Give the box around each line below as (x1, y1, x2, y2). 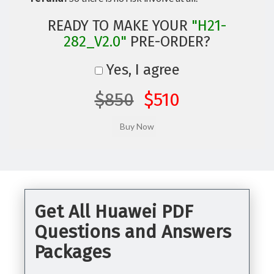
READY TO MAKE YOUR (48, 17, 191, 34)
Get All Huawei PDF (34, 201, 193, 223)
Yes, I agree (102, 61, 180, 78)
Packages (34, 241, 111, 263)
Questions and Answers (34, 221, 231, 243)
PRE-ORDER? (127, 33, 210, 50)
